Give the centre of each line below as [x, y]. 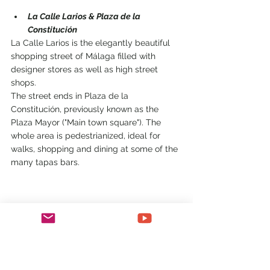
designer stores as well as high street [86, 69]
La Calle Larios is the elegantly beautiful [92, 42]
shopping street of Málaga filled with [84, 56]
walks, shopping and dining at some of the [96, 149]
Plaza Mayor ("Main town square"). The [87, 122]
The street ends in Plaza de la [71, 96]
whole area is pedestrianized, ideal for [87, 135]
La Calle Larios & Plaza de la [85, 16]
